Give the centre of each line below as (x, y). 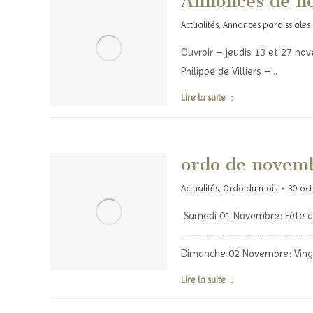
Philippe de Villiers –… (229, 71)
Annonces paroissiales (266, 25)
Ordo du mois (250, 188)
